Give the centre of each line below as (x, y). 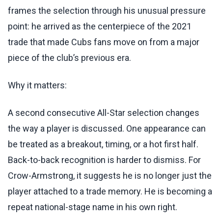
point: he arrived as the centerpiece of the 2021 (100, 27)
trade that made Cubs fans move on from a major (104, 42)
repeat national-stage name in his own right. (93, 207)
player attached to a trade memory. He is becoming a (110, 192)
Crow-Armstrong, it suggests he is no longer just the (110, 176)
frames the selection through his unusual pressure (107, 11)
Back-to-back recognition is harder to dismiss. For (104, 160)
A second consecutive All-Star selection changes (104, 113)
